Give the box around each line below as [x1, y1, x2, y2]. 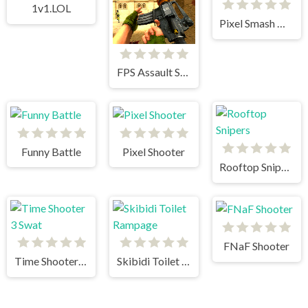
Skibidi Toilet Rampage [181, 254, 190, 268]
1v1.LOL [32, 1, 71, 15]
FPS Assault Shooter [180, 65, 189, 79]
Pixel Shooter [122, 144, 186, 158]
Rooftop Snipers [281, 159, 290, 173]
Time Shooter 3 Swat [78, 254, 87, 268]
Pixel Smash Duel [277, 16, 286, 30]
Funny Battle [21, 144, 82, 158]
